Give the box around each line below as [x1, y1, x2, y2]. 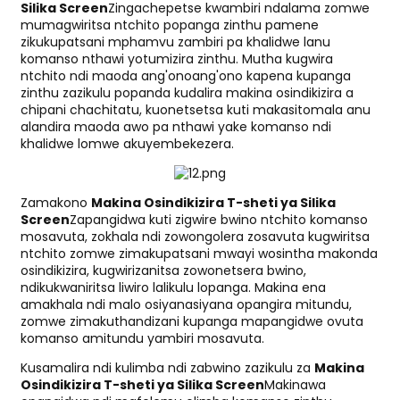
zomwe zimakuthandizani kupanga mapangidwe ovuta [20, 312, 363, 331]
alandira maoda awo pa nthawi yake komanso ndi [20, 118, 331, 137]
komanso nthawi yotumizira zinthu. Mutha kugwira [20, 50, 333, 69]
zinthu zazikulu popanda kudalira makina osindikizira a [20, 84, 354, 103]
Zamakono [20, 194, 91, 212]
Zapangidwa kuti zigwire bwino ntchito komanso [69, 211, 368, 229]
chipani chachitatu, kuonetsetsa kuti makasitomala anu [20, 101, 371, 120]
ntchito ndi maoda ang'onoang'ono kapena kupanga [20, 67, 351, 86]
